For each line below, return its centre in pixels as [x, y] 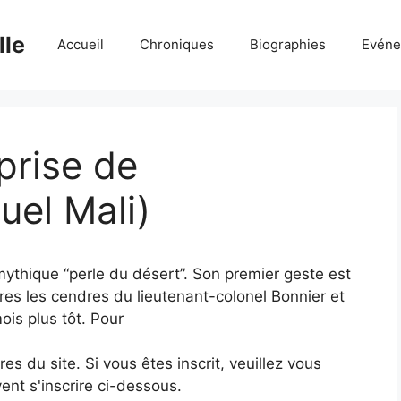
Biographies [288, 44]
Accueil [81, 44]
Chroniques [177, 44]
